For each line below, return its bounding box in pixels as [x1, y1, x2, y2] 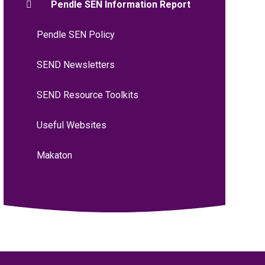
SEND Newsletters [36, 59, 115, 70]
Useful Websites [36, 119, 106, 131]
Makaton [36, 149, 72, 161]
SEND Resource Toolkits [36, 89, 138, 101]
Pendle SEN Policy [36, 28, 115, 40]
